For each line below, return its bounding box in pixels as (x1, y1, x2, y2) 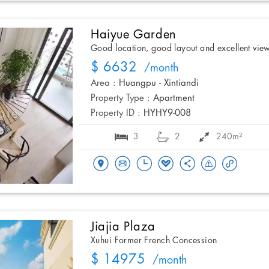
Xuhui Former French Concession (91, 236, 217, 246)
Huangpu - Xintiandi (119, 79, 199, 89)
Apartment (153, 94, 195, 104)
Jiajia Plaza (91, 220, 156, 234)
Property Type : (91, 94, 150, 104)
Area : (91, 79, 116, 89)
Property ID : (91, 109, 141, 119)
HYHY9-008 (144, 109, 191, 119)
